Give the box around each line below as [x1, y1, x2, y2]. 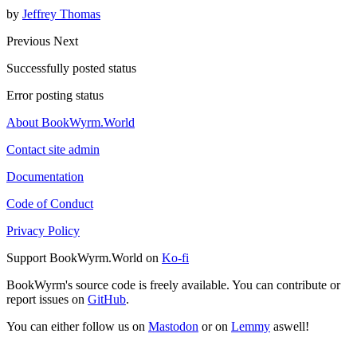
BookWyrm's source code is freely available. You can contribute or [6, 278, 340, 292]
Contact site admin [6, 143, 100, 157]
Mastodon [148, 320, 198, 334]
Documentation [6, 170, 84, 184]
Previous [6, 34, 53, 49]
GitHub [88, 292, 126, 307]
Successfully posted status [6, 61, 136, 76]
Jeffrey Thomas [22, 7, 100, 22]
